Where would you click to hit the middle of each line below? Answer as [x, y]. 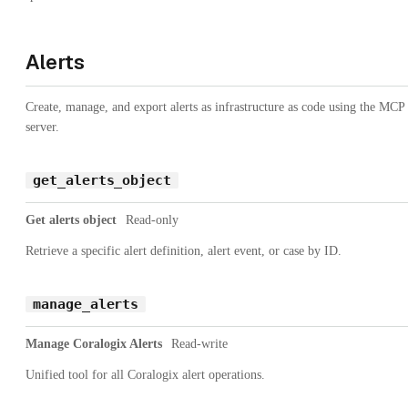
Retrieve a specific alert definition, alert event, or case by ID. [184, 250]
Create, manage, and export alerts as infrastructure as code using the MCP [215, 107]
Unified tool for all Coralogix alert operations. [145, 374]
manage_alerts [86, 304]
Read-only [152, 219]
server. [42, 127]
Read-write [199, 343]
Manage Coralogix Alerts [94, 343]
